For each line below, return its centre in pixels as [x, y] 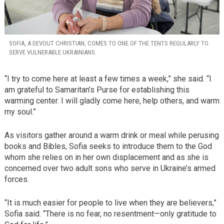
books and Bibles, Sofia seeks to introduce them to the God [108, 146]
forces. [16, 179]
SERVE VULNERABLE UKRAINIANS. [52, 52]
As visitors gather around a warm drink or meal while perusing [111, 135]
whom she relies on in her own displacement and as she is [106, 157]
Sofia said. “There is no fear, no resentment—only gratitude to [110, 214]
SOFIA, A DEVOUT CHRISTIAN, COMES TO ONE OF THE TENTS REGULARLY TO [108, 43]
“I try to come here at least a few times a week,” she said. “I [108, 79]
